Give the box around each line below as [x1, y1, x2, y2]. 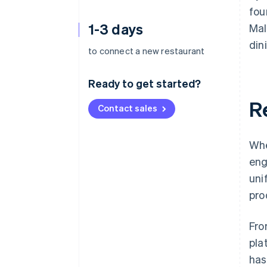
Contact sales [98, 102, 157, 114]
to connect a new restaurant [88, 45, 205, 57]
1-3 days [88, 20, 143, 38]
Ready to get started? [88, 76, 201, 90]
